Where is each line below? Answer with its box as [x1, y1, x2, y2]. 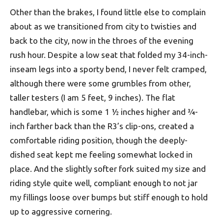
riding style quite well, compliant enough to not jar [10, 178, 197, 188]
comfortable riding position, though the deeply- [10, 136, 188, 145]
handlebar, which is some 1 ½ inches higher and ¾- [10, 107, 198, 116]
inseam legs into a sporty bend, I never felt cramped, [10, 64, 207, 74]
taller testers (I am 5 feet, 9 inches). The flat [10, 93, 175, 102]
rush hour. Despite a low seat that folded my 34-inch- [10, 50, 208, 59]
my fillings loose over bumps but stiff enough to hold [10, 192, 208, 202]
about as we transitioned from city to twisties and [10, 22, 196, 31]
